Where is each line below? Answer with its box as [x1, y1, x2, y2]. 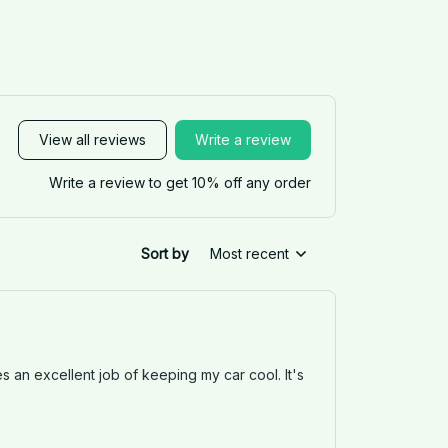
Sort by [141, 245, 189, 263]
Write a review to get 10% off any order [49, 173, 311, 191]
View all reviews [39, 131, 146, 149]
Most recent [210, 245, 289, 263]
